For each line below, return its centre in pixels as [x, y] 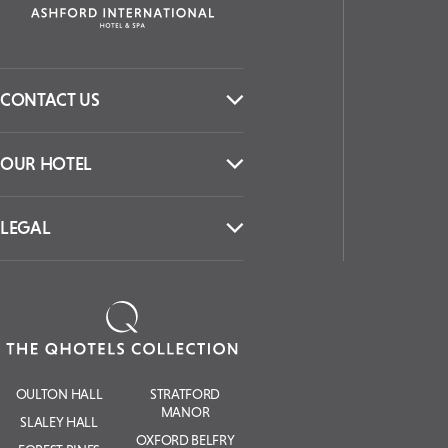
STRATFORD [185, 393]
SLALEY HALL [59, 421]
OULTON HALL [59, 393]
